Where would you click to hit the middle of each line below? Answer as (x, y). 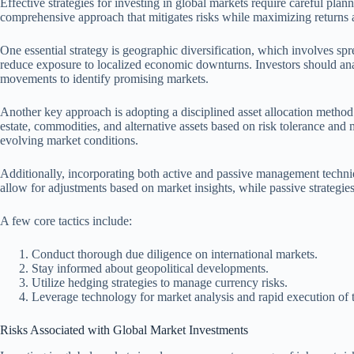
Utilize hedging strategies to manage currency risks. (160, 283)
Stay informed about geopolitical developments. (150, 269)
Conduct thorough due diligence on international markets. (175, 254)
